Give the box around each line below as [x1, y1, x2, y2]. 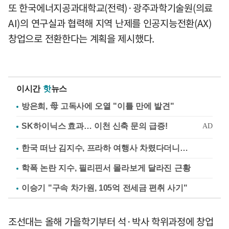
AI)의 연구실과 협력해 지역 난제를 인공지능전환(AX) [8, 16, 212, 31]
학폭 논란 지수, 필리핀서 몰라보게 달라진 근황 [21, 164, 191, 173]
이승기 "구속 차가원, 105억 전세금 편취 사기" [21, 184, 188, 193]
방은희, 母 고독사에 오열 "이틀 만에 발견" [21, 102, 174, 111]
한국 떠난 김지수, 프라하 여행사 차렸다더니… [21, 144, 188, 153]
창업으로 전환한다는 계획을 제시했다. [8, 31, 154, 46]
